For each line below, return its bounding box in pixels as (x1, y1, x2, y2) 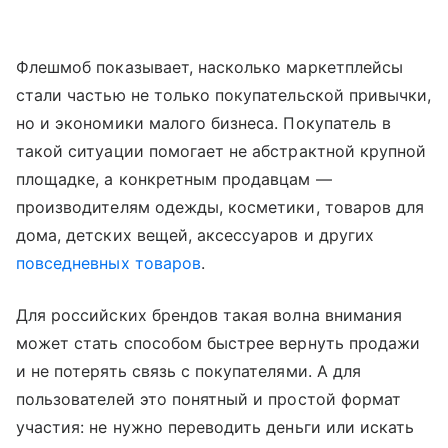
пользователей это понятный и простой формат (16, 388, 402, 409)
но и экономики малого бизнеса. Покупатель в (16, 112, 392, 133)
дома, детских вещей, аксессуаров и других (16, 224, 374, 245)
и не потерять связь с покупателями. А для (16, 360, 361, 381)
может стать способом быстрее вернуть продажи (16, 332, 421, 353)
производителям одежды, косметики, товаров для (16, 196, 425, 217)
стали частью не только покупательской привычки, (16, 84, 432, 105)
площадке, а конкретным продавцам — (16, 168, 332, 189)
